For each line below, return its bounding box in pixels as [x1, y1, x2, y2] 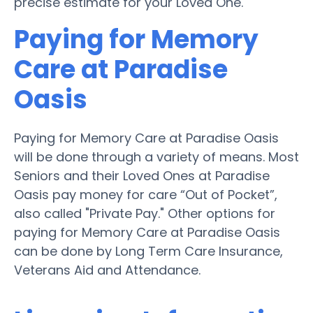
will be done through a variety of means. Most [14, 147, 299, 166]
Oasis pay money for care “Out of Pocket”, [14, 185, 277, 203]
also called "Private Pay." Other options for [14, 204, 275, 222]
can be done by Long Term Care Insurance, [14, 242, 283, 260]
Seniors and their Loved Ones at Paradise [14, 166, 270, 184]
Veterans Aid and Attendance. [14, 261, 201, 279]
